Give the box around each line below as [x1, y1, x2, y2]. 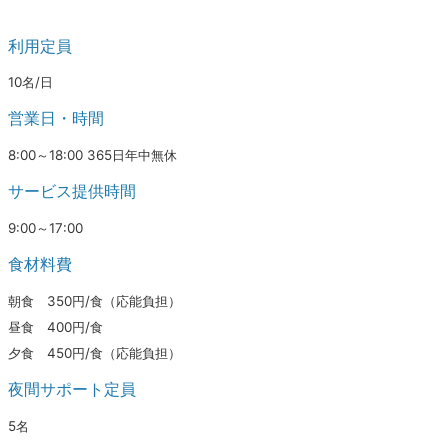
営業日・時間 [8, 108, 104, 129]
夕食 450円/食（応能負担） [8, 344, 181, 361]
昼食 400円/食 [8, 318, 103, 335]
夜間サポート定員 [8, 379, 136, 400]
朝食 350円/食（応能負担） [8, 292, 181, 309]
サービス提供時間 [8, 181, 136, 202]
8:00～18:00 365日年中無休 [8, 146, 177, 163]
